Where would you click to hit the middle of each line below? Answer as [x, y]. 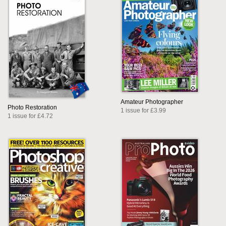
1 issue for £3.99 [143, 111]
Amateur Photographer [152, 102]
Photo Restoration [32, 108]
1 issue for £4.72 [30, 116]
